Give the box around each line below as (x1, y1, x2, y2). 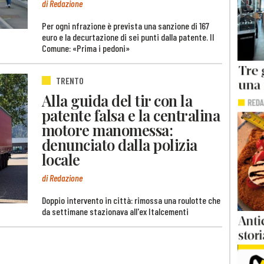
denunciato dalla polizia (42, 134, 197, 155)
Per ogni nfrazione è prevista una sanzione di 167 (42, 19, 209, 31)
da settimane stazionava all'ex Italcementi (42, 205, 189, 217)
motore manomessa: (42, 120, 173, 140)
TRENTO (56, 74, 84, 86)
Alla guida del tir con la (42, 90, 193, 111)
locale (42, 149, 80, 170)
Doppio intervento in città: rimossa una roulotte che (42, 194, 220, 206)
